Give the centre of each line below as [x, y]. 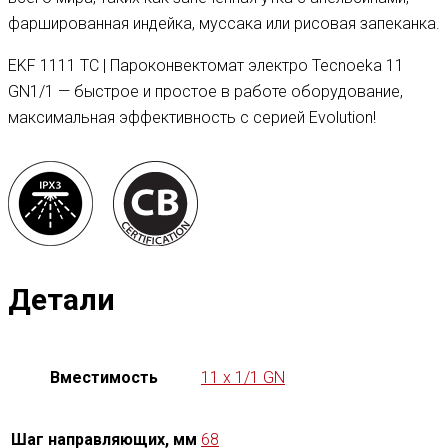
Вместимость [104, 377]
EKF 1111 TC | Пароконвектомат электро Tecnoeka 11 [206, 66]
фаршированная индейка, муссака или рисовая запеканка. [224, 24]
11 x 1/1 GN [243, 377]
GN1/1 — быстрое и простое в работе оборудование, [205, 92]
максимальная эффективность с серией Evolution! [192, 118]
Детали [61, 299]
